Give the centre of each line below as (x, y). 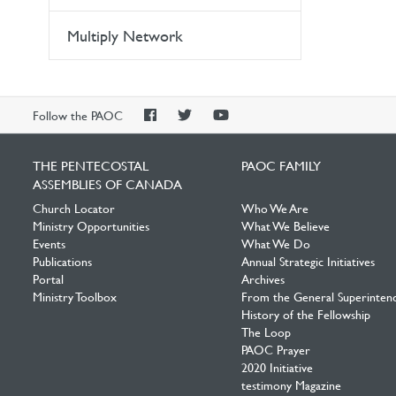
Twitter (212, 149)
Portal (48, 278)
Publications (62, 261)
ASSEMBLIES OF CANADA (107, 184)
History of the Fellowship (305, 314)
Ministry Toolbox (75, 296)
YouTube (253, 149)
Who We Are (274, 208)
